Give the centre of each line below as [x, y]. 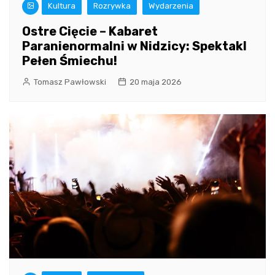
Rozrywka [112, 6]
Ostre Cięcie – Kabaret [90, 32]
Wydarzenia [171, 6]
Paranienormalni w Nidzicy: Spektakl [134, 46]
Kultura [62, 6]
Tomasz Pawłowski [70, 82]
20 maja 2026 [156, 82]
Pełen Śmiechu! [70, 61]
